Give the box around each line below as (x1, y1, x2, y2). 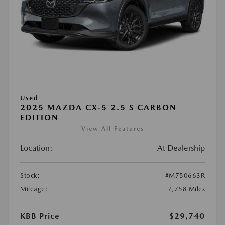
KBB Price (20, 211, 60, 221)
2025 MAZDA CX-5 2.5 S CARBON (20, 102, 177, 113)
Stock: (20, 171, 40, 179)
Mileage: (20, 185, 48, 193)
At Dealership (157, 143, 205, 153)
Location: (20, 143, 53, 153)
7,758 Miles (167, 185, 205, 193)
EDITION (20, 112, 59, 122)
